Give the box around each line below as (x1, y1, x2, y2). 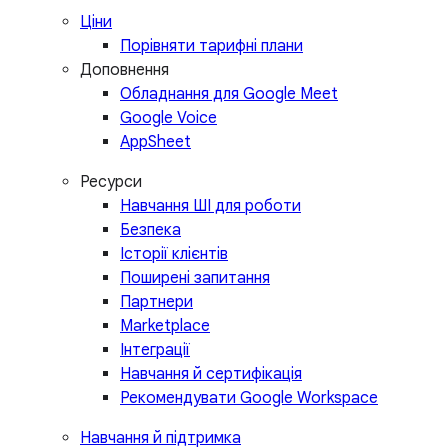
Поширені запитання (120, 268, 270, 289)
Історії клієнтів (120, 244, 228, 265)
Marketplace (120, 316, 210, 337)
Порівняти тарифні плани (120, 36, 303, 57)
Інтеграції (120, 340, 190, 361)
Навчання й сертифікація (120, 364, 302, 385)
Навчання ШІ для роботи (120, 196, 301, 217)
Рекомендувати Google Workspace (120, 388, 378, 409)
